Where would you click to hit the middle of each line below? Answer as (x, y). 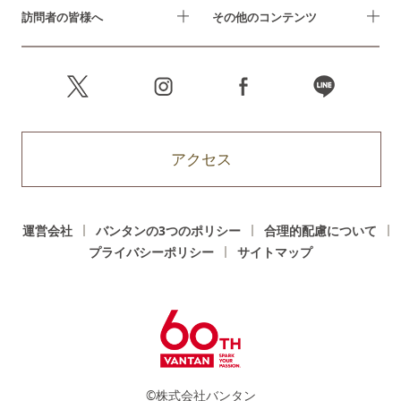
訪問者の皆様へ (62, 17)
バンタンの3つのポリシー (168, 230)
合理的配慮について (320, 230)
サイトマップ (275, 252)
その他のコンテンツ (264, 17)
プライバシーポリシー (151, 252)
